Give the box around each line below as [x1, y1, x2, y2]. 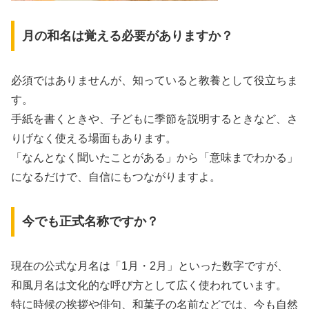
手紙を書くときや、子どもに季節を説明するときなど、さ [11, 112, 298, 125]
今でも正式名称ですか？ [21, 215, 159, 229]
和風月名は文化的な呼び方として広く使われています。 [11, 279, 287, 292]
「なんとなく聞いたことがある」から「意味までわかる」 [11, 151, 298, 163]
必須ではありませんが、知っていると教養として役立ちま [11, 74, 298, 86]
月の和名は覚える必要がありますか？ [21, 28, 233, 43]
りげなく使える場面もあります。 [11, 132, 177, 144]
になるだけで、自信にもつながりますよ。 [11, 170, 221, 183]
